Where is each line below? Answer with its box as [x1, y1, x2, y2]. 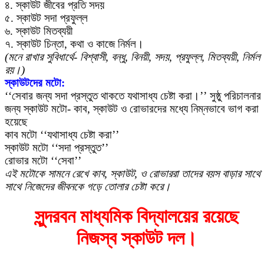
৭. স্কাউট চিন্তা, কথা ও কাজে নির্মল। [5, 37, 144, 50]
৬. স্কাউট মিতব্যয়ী [5, 24, 72, 37]
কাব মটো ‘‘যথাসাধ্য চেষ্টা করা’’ [5, 128, 119, 141]
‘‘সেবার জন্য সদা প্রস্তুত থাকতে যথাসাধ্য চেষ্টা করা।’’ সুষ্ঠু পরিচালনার [5, 89, 261, 102]
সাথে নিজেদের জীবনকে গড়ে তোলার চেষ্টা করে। [5, 180, 171, 193]
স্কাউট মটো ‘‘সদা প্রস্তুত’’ [5, 141, 108, 154]
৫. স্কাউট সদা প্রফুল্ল [5, 11, 88, 24]
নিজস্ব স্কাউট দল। [76, 227, 197, 249]
